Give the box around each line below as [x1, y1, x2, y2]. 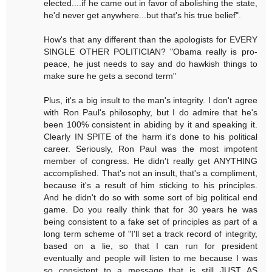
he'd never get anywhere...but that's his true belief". [44, 10, 242, 20]
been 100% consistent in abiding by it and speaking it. [44, 119, 257, 129]
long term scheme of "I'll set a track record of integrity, [44, 228, 257, 239]
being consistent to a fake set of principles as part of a [44, 216, 257, 226]
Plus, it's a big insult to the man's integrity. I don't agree [44, 95, 257, 105]
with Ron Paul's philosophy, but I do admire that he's [44, 107, 257, 117]
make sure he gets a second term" [44, 70, 177, 81]
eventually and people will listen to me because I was [44, 253, 257, 263]
